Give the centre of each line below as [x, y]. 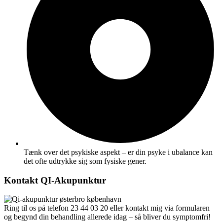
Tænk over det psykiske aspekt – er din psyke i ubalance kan [118, 152]
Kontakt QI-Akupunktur [55, 180]
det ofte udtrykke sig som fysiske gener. [85, 161]
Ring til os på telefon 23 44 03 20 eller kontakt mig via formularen [107, 208]
